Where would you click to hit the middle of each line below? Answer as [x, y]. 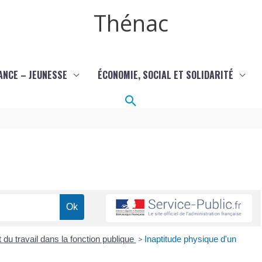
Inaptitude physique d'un [190, 239]
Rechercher [160, 100]
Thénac [131, 23]
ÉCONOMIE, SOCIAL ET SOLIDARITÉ [165, 75]
